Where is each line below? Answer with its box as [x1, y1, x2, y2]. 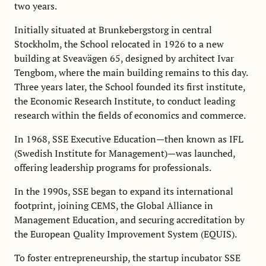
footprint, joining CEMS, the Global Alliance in [14, 198, 213, 212]
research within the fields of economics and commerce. [14, 108, 246, 122]
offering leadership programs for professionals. [14, 160, 211, 174]
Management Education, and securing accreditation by [14, 213, 245, 226]
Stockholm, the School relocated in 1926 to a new [14, 37, 224, 50]
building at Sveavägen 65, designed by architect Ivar [14, 51, 234, 65]
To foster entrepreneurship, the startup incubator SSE [14, 251, 240, 264]
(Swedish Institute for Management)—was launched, [14, 146, 235, 160]
